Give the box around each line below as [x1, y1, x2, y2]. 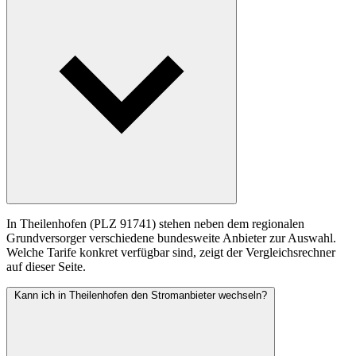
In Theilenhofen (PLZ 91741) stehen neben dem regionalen [6, 217, 304, 231]
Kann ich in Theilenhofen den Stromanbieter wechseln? [14, 289, 267, 302]
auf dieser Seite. [6, 260, 86, 274]
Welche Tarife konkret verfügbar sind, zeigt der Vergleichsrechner [6, 246, 335, 260]
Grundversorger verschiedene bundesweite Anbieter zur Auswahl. [6, 231, 336, 246]
